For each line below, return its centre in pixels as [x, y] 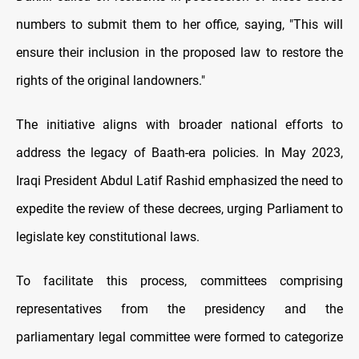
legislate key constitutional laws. [108, 237]
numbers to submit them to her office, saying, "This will [179, 25]
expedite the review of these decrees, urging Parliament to [179, 209]
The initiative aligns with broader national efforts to [179, 125]
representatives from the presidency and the [179, 309]
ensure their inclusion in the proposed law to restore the [179, 53]
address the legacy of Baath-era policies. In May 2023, [179, 153]
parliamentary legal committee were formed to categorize [179, 337]
